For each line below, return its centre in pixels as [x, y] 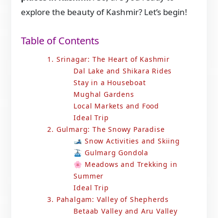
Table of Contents [60, 41]
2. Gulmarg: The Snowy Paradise [106, 129]
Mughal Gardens [104, 94]
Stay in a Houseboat [110, 83]
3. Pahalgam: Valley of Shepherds [108, 200]
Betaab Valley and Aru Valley [126, 211]
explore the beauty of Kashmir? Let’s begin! [104, 12]
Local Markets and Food [116, 106]
